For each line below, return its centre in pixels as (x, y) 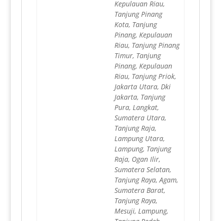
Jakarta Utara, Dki (142, 87)
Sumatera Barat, (140, 190)
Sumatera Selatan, (143, 170)
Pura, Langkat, (136, 108)
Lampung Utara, (139, 139)
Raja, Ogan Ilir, (137, 159)
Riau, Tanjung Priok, (145, 76)
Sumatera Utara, (140, 118)
